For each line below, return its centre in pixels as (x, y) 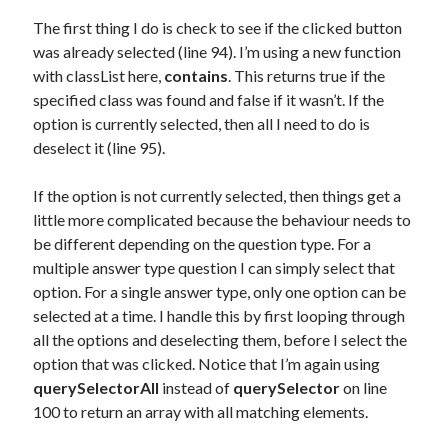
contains (196, 75)
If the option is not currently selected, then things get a (217, 195)
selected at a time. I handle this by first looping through (219, 315)
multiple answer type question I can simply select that (214, 267)
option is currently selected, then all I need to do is (202, 123)
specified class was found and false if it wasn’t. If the (209, 99)
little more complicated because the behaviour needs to (222, 219)
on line (364, 387)
